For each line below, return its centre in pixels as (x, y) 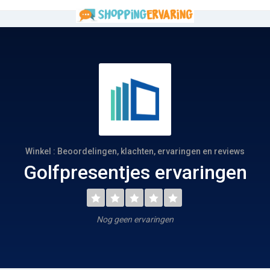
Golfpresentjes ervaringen (135, 172)
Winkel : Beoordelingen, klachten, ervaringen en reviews (135, 151)
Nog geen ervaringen (135, 219)
